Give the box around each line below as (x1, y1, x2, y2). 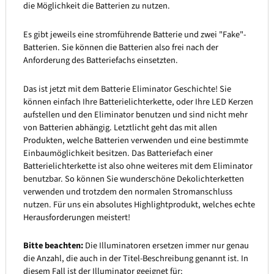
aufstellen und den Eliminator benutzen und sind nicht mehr (23, 108, 248, 121)
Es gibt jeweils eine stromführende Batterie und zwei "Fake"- (23, 28, 246, 41)
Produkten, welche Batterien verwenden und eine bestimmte (23, 133, 248, 147)
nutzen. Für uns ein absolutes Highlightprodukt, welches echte (23, 198, 255, 211)
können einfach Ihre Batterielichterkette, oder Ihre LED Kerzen (23, 95, 253, 108)
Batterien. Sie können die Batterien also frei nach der (23, 40, 218, 54)
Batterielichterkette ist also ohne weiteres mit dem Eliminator (23, 159, 253, 172)
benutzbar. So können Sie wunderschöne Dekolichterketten (23, 172, 244, 185)
